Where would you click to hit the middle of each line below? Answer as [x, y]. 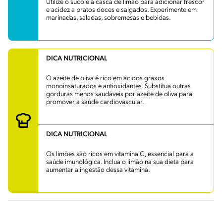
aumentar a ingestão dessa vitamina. [98, 170]
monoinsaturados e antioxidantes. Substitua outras [118, 86]
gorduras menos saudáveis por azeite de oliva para [119, 94]
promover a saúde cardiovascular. [95, 102]
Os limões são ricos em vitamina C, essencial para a [120, 154]
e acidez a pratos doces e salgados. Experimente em [121, 10]
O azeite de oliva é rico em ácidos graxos [105, 78]
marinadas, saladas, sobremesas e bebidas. [109, 18]
